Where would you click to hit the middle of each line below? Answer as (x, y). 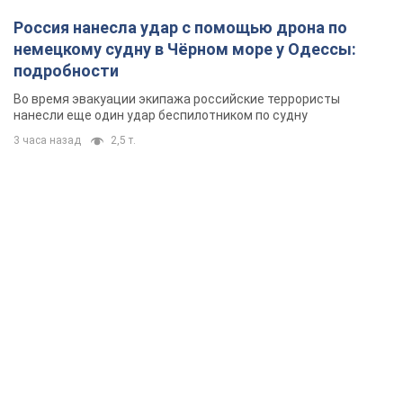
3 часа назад (47, 141)
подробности (66, 71)
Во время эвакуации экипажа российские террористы (177, 99)
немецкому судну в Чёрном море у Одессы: (185, 49)
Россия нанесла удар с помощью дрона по (180, 28)
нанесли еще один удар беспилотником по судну (161, 116)
